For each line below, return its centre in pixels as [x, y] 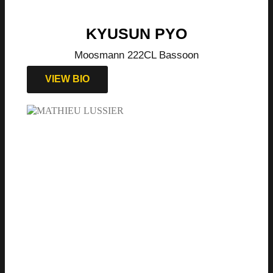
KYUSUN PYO [136, 34]
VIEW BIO [67, 79]
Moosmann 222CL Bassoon [136, 55]
